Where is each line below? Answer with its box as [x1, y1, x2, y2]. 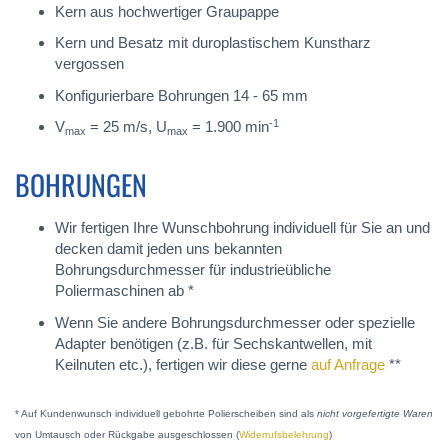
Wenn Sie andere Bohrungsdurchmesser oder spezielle [55, 313, 415, 331]
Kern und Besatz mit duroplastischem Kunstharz [55, 34, 371, 52]
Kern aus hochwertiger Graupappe [55, 2, 279, 20]
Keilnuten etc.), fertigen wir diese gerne [55, 355, 311, 373]
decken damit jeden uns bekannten [55, 240, 282, 258]
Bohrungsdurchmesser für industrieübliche [55, 261, 331, 279]
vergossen [55, 55, 124, 73]
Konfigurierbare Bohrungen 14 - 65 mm [55, 86, 308, 104]
